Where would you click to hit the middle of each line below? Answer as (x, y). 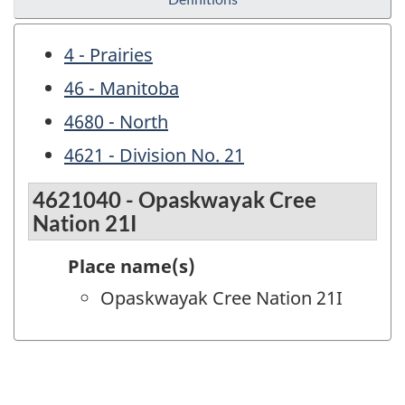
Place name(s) (132, 266)
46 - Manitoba (122, 89)
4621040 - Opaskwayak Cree (174, 199)
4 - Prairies (108, 55)
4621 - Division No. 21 (154, 155)
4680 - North (116, 122)
